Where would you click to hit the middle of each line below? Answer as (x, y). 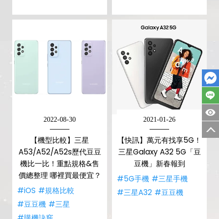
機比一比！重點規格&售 (60, 164)
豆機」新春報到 (159, 164)
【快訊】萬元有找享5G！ (159, 140)
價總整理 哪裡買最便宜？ (60, 175)
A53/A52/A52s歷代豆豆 (60, 152)
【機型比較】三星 (60, 140)
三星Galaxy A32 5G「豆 (159, 152)
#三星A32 (134, 192)
